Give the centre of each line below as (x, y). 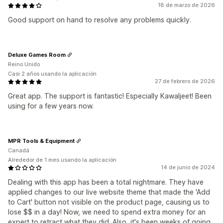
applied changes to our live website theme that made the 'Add (109, 192)
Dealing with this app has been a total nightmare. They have (106, 182)
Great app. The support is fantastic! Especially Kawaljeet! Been (110, 96)
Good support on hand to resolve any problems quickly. (100, 20)
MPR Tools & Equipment (41, 141)
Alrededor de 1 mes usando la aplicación (62, 160)
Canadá (19, 151)
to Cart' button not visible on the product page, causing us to (109, 202)
